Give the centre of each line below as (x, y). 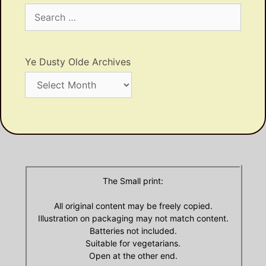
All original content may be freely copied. (133, 205)
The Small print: (133, 180)
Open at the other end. (133, 255)
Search (38, 9)
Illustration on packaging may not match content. (133, 218)
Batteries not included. (133, 230)
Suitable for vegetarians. (133, 243)
